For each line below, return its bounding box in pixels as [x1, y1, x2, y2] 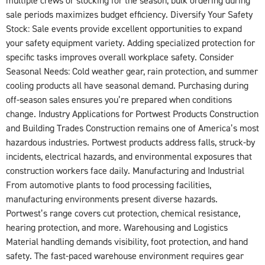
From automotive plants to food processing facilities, [6, 179, 211, 191]
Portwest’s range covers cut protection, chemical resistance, [6, 207, 240, 219]
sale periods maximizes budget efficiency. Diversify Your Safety [6, 8, 253, 21]
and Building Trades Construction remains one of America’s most [6, 122, 259, 134]
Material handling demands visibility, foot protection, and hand [6, 235, 248, 248]
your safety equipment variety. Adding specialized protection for [6, 37, 255, 49]
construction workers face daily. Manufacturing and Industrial [6, 164, 244, 177]
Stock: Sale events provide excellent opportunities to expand [6, 22, 242, 35]
